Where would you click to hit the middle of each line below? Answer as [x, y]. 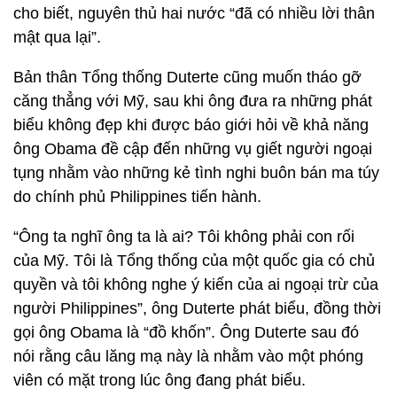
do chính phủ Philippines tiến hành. [137, 197]
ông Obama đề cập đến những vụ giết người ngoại [193, 149]
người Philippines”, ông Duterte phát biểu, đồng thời [197, 308]
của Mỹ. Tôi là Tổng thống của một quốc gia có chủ [194, 261]
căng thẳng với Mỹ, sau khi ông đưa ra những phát [193, 101]
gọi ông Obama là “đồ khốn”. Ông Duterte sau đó [186, 332]
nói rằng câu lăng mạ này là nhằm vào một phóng [188, 356]
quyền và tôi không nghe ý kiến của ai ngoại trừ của [196, 284]
